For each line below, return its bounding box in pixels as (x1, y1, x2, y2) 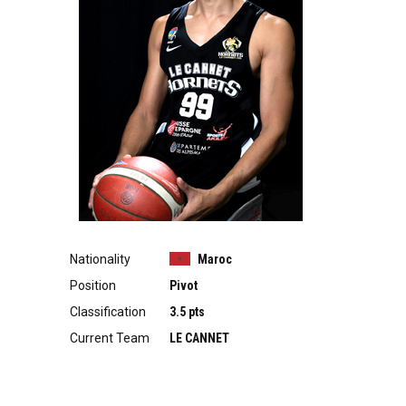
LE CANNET (169, 330, 229, 345)
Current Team (70, 330, 150, 345)
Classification (70, 304, 146, 319)
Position (70, 277, 116, 293)
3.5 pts (169, 304, 205, 319)
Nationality (70, 251, 130, 266)
